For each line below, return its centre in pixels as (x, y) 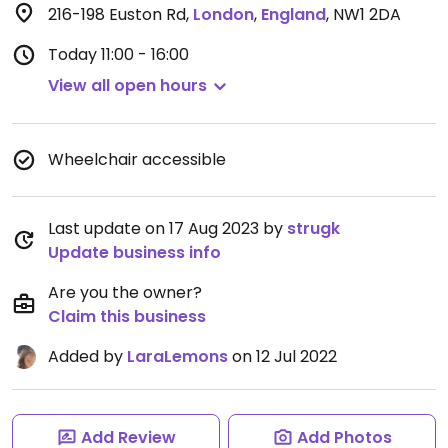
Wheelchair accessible (137, 159)
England (293, 14)
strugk (313, 228)
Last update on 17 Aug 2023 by (167, 228)
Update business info (134, 252)
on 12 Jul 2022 (282, 356)
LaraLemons (177, 356)
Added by (87, 356)
